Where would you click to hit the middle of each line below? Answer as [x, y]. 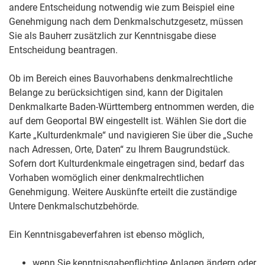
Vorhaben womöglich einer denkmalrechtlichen [106, 178]
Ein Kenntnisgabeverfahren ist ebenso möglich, [106, 235]
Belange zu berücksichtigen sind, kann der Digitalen [116, 93]
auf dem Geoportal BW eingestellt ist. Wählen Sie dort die [127, 121]
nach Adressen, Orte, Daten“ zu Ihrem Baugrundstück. [119, 150]
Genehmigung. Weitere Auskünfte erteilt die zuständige [123, 192]
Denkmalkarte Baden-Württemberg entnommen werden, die [131, 107]
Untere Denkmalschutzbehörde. [74, 206]
